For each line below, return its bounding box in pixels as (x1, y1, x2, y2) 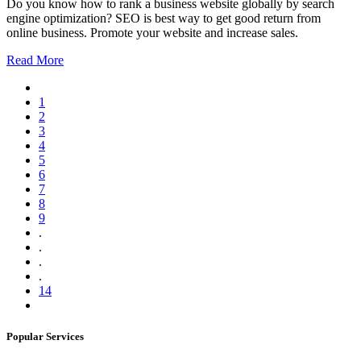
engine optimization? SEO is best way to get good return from (6, 11, 321, 26)
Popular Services (6, 330, 84, 343)
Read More (6, 53, 64, 68)
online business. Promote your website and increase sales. (6, 26, 298, 40)
